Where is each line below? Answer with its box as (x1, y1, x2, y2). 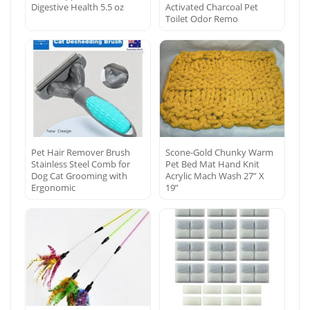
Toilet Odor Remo (165, 12, 238, 25)
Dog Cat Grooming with (31, 169, 127, 182)
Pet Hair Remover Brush (31, 145, 130, 158)
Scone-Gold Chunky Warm (165, 145, 273, 158)
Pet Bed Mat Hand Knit (165, 157, 259, 170)
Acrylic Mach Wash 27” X (165, 169, 264, 182)
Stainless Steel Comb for (31, 157, 130, 170)
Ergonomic (31, 181, 75, 194)
